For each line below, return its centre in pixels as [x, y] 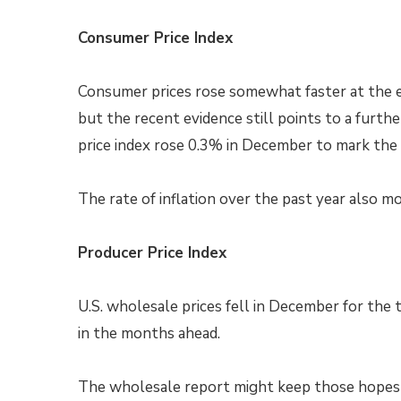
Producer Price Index [152, 253]
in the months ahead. [149, 333]
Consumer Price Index [155, 38]
